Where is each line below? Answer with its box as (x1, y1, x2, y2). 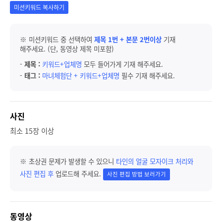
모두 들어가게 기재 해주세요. (84, 59, 163, 69)
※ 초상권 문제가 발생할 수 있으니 (20, 156, 116, 166)
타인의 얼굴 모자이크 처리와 (116, 156, 193, 166)
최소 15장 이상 (10, 125, 54, 137)
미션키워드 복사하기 (14, 3, 64, 12)
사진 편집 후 (20, 168, 54, 179)
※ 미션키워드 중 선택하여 (20, 34, 94, 45)
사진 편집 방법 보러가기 (107, 170, 166, 179)
